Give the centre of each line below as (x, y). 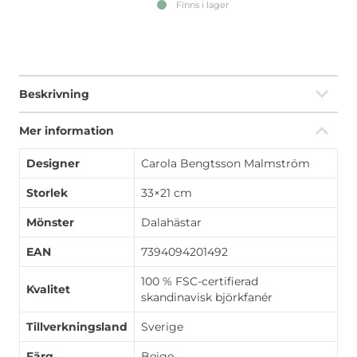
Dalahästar (171, 222)
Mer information (67, 130)
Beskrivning (54, 94)
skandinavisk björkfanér (207, 297)
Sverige (162, 326)
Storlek (47, 192)
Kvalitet (48, 289)
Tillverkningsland (77, 326)
